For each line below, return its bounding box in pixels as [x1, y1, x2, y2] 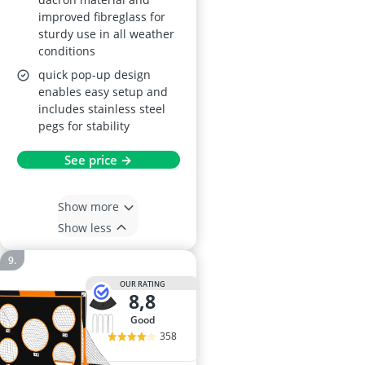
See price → [64, 152, 132, 169]
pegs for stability [38, 118, 130, 134]
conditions [38, 43, 95, 59]
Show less [58, 219, 112, 235]
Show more [58, 198, 119, 214]
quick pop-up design [38, 67, 151, 83]
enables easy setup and [38, 84, 168, 100]
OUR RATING [119, 278, 165, 289]
